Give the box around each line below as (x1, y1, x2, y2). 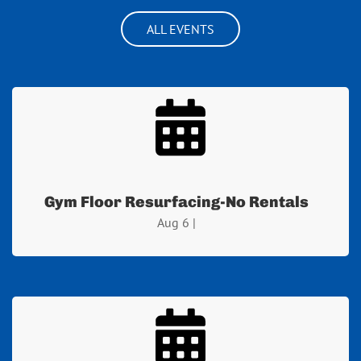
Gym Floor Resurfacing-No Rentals (44, 192, 309, 211)
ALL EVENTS (147, 20, 214, 37)
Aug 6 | (157, 214, 196, 230)
